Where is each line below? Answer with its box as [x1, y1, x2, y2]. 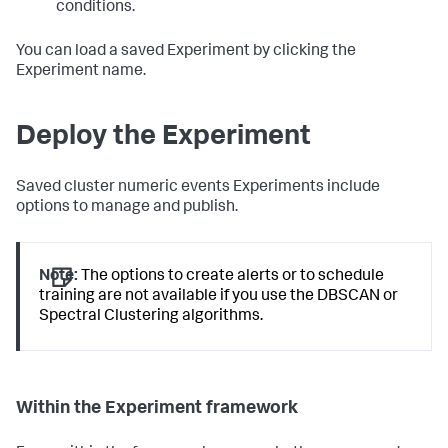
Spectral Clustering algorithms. [39, 309, 264, 326]
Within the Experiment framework [16, 399, 298, 418]
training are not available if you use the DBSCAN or [39, 289, 399, 306]
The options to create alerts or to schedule [78, 269, 385, 286]
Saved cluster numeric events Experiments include [16, 180, 380, 197]
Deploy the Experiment [16, 124, 311, 153]
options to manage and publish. [16, 200, 238, 217]
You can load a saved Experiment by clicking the [16, 44, 356, 61]
